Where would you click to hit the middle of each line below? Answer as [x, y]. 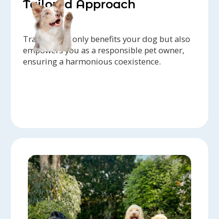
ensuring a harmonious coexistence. [92, 61]
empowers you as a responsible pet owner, [104, 50]
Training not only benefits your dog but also [107, 39]
